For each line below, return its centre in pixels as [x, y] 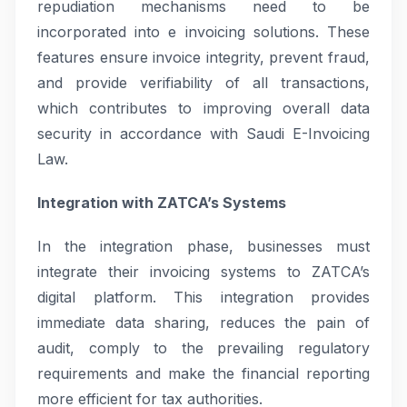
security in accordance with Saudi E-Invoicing [203, 134]
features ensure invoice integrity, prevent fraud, [203, 57]
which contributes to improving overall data [203, 108]
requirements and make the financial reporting [203, 373]
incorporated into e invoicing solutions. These [203, 32]
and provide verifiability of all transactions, [203, 83]
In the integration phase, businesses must [203, 246]
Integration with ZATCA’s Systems [162, 203]
